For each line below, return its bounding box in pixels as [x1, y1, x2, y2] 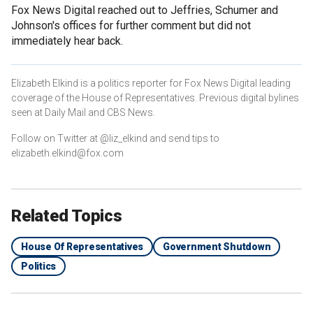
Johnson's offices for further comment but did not [11, 18, 251, 32]
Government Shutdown [163, 240, 271, 252]
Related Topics [11, 205, 122, 226]
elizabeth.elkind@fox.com [11, 147, 124, 159]
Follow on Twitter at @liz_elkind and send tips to [11, 132, 219, 144]
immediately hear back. [11, 34, 123, 48]
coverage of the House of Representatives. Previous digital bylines [11, 92, 299, 103]
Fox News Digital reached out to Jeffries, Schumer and [11, 3, 278, 17]
